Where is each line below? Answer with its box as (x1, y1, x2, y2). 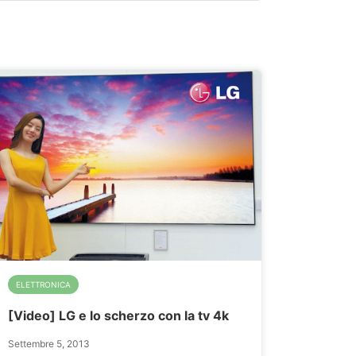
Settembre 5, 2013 (7, 338, 90, 350)
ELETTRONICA (15, 280, 71, 289)
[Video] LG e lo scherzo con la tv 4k (7, 308, 229, 323)
